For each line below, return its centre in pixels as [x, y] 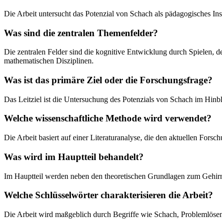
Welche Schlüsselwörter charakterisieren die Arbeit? [109, 195]
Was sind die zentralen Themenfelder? [81, 33]
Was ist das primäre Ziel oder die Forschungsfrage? [108, 80]
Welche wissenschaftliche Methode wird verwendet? [108, 118]
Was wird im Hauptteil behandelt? [74, 157]
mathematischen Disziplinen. [49, 61]
